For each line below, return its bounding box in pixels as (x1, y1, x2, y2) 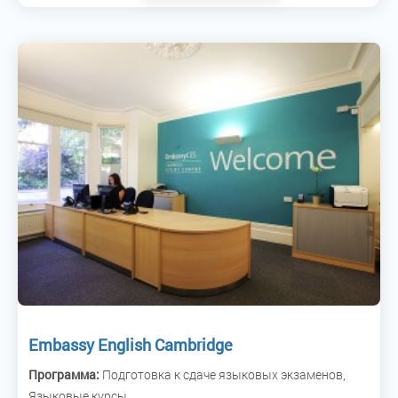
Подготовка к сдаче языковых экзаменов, (99, 365, 346, 383)
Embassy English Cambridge (28, 333, 233, 355)
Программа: (28, 365, 99, 383)
